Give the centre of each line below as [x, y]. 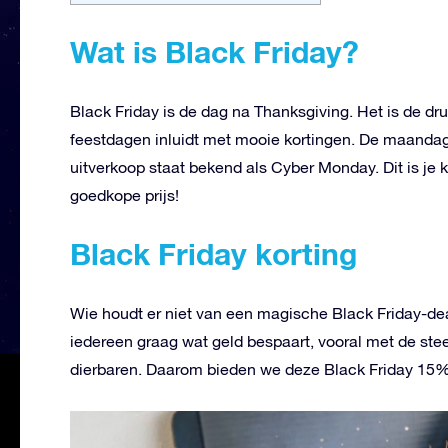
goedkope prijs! [124, 194]
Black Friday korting [213, 253]
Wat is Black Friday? [214, 51]
